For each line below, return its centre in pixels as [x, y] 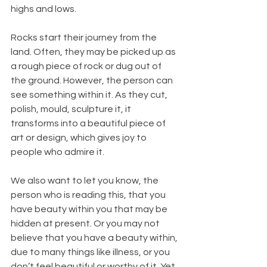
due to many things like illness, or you [91, 252]
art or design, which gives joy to [80, 138]
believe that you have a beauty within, [95, 238]
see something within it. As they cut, [90, 95]
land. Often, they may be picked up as [94, 52]
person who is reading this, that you [89, 195]
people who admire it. [58, 152]
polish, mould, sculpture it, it [72, 109]
